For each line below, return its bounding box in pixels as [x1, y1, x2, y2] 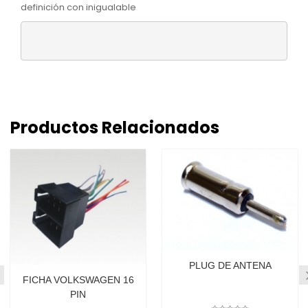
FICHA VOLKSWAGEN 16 [22, 274, 134, 286]
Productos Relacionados [10, 115, 219, 139]
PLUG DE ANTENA [188, 260, 272, 272]
